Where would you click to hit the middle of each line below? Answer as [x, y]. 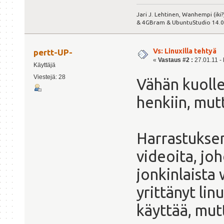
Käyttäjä [44, 65]
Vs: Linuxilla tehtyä [185, 51]
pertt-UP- [53, 52]
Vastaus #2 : [175, 60]
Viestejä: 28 [49, 77]
